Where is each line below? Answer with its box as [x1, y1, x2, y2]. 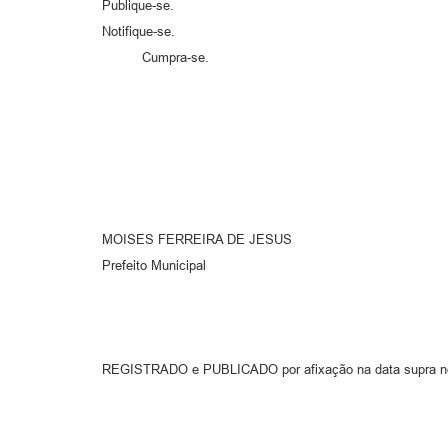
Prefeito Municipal [102, 258, 206, 274]
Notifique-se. [102, 24, 175, 40]
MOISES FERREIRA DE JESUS [102, 232, 292, 248]
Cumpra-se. [102, 50, 209, 66]
